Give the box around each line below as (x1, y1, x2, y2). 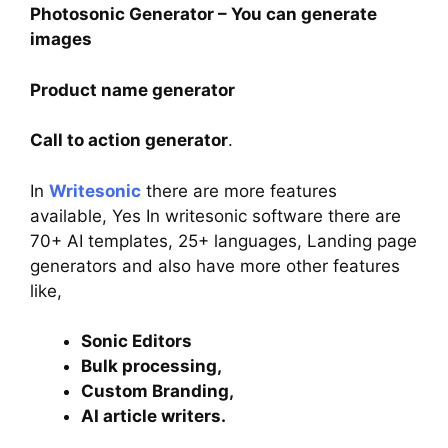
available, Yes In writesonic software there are (30, 205, 401, 226)
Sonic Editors (81, 331, 192, 352)
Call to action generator (30, 130, 228, 151)
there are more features (141, 180, 337, 201)
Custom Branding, (81, 381, 234, 402)
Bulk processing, (81, 356, 222, 377)
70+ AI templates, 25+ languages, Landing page (30, 230, 417, 251)
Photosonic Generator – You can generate (30, 4, 377, 25)
